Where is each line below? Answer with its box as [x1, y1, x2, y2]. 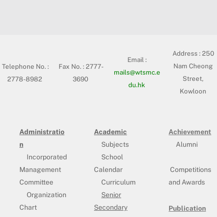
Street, [183, 74, 204, 82]
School [101, 153, 124, 161]
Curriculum [101, 178, 136, 186]
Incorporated [27, 153, 67, 161]
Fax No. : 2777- [59, 62, 104, 70]
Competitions [170, 165, 212, 173]
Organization [27, 190, 66, 199]
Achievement [169, 127, 212, 136]
